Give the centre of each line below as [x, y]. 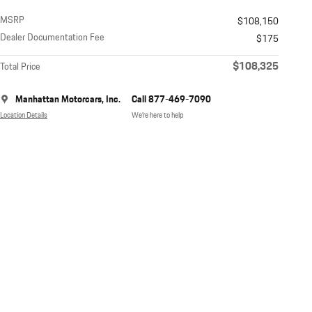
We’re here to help [158, 115]
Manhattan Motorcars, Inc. [68, 100]
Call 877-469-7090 [171, 100]
